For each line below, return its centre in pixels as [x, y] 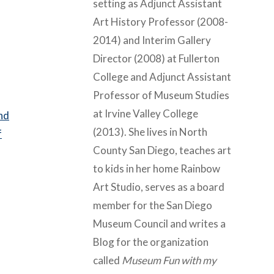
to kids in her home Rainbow [157, 168]
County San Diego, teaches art [162, 150]
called [107, 260]
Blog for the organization [151, 242]
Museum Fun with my [169, 260]
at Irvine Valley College [146, 113]
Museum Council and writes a [159, 223]
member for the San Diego [153, 205]
